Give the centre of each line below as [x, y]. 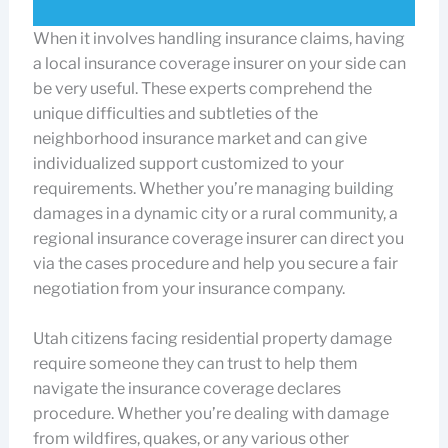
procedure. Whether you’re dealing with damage [210, 413]
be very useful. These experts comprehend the [202, 88]
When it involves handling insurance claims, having [218, 38]
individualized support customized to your [188, 163]
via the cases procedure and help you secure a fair [215, 263]
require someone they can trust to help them [195, 363]
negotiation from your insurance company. [188, 288]
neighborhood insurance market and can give [199, 138]
